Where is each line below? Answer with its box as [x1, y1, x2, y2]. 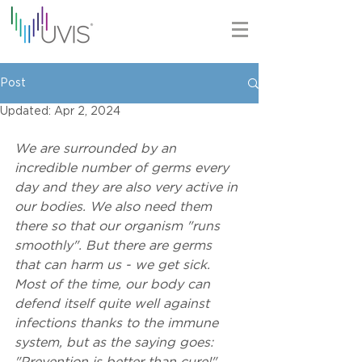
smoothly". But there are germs [15, 240, 216, 252]
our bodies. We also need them [15, 201, 216, 213]
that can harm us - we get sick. [15, 259, 214, 271]
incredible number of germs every [15, 162, 233, 175]
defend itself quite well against [15, 298, 213, 310]
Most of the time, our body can [15, 279, 214, 291]
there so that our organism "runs [15, 221, 224, 233]
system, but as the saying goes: [15, 337, 217, 349]
